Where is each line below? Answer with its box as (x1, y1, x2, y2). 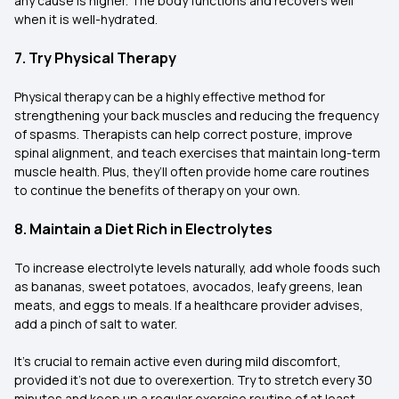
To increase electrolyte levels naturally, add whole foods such (14, 259, 380, 276)
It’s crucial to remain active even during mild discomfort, (14, 353, 341, 370)
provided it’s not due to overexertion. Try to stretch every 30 (14, 371, 372, 388)
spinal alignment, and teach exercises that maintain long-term (14, 144, 380, 161)
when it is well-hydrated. (14, 11, 158, 28)
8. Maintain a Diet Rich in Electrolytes (14, 219, 273, 239)
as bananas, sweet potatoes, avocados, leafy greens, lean (14, 278, 362, 295)
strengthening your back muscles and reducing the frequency (14, 107, 379, 124)
